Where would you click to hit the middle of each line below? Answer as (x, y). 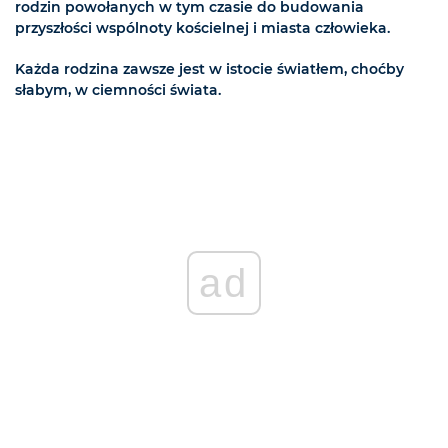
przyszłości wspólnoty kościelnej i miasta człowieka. (202, 27)
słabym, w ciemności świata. (118, 89)
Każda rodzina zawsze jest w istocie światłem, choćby (209, 68)
